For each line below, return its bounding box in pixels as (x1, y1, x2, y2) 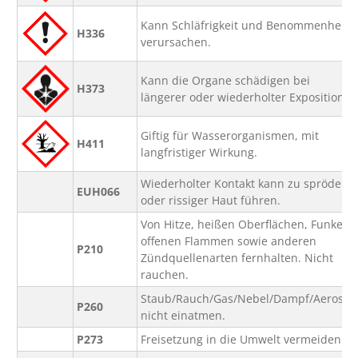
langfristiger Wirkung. (141, 145, 258, 160)
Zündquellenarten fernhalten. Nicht (141, 250, 334, 265)
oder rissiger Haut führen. (141, 193, 281, 208)
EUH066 (77, 184, 121, 199)
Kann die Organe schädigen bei (141, 73, 311, 88)
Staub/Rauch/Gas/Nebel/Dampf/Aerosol (141, 291, 354, 306)
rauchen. (141, 267, 189, 282)
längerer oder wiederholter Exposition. (141, 89, 348, 105)
